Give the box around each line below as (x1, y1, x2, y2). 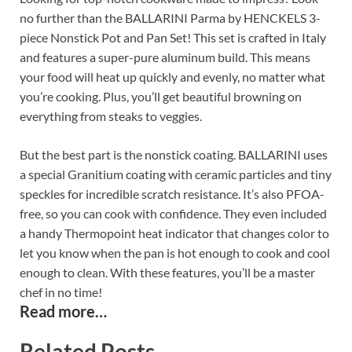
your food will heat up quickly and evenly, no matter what (20, 69, 325, 85)
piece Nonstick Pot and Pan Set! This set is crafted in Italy (20, 30, 326, 46)
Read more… (20, 302, 107, 321)
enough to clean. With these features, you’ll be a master (20, 265, 315, 280)
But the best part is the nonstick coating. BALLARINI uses (20, 147, 328, 163)
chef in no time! (20, 284, 102, 300)
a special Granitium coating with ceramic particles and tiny (20, 167, 332, 182)
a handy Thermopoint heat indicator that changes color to (20, 225, 329, 241)
